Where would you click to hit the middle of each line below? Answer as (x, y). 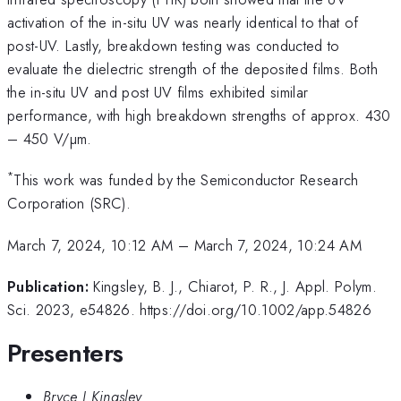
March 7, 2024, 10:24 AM (278, 245)
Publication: (48, 287)
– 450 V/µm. (50, 138)
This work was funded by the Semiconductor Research (186, 180)
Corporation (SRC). (69, 204)
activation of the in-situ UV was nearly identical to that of (183, 22)
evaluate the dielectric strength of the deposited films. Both (192, 68)
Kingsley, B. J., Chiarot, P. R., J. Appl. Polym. (235, 287)
